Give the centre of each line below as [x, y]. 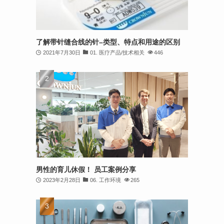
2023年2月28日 [61, 180]
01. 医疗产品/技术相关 [117, 52]
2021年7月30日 [61, 52]
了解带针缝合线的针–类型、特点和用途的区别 [108, 42]
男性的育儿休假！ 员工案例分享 [86, 169]
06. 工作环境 [105, 180]
